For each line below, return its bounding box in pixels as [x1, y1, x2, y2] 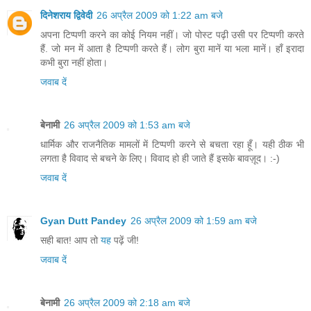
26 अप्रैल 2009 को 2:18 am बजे [64, 296, 190, 308]
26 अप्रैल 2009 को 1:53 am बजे [64, 119, 190, 131]
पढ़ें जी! [111, 234, 139, 246]
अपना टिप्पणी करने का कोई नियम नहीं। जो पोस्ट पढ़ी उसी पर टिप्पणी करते [40, 29, 304, 40]
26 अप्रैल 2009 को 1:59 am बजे [131, 215, 257, 226]
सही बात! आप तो [40, 234, 101, 246]
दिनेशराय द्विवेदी [40, 10, 92, 21]
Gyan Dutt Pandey [40, 215, 126, 226]
